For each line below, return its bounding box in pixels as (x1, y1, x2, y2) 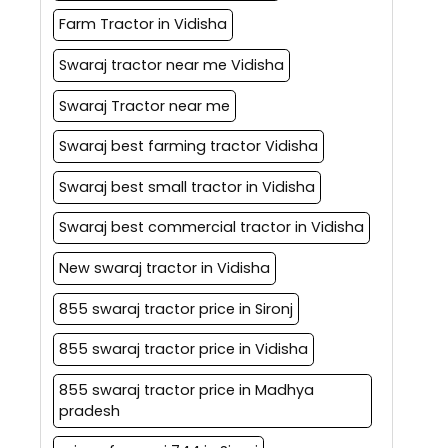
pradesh (58, 400, 120, 421)
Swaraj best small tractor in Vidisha (58, 176, 315, 197)
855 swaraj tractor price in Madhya (58, 379, 314, 400)
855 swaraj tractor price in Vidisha (58, 339, 308, 360)
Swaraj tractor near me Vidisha (58, 54, 284, 75)
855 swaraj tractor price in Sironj (58, 298, 293, 319)
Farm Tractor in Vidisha (58, 14, 227, 35)
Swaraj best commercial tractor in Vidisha (58, 217, 364, 238)
